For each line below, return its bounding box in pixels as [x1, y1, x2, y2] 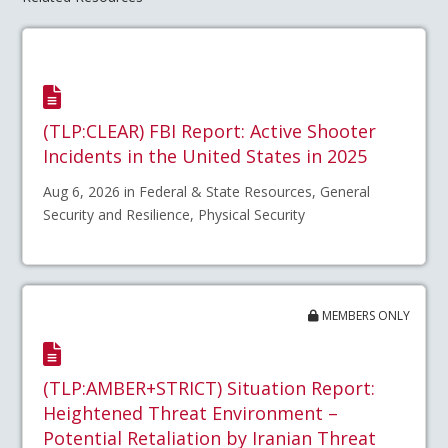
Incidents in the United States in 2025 [43, 143, 368, 168]
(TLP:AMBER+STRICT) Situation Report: [43, 376, 376, 401]
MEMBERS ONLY [318, 306, 410, 324]
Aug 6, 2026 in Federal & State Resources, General [43, 181, 371, 201]
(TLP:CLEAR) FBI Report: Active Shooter [43, 118, 377, 143]
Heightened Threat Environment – [43, 401, 339, 426]
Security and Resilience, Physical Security [43, 204, 306, 224]
